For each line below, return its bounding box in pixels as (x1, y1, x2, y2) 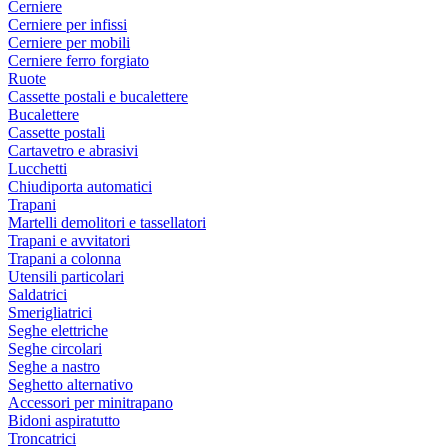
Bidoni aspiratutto (8, 412, 120, 429)
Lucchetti (8, 160, 67, 177)
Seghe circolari (8, 340, 102, 357)
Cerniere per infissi (8, 16, 127, 33)
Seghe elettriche (8, 322, 108, 339)
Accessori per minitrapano (8, 394, 173, 411)
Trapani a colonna (8, 250, 121, 267)
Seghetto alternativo (8, 376, 133, 393)
